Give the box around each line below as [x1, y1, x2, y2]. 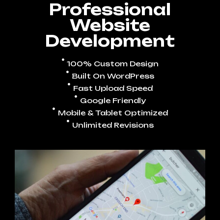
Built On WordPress [71, 71, 154, 80]
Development [45, 30, 175, 51]
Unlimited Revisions [72, 120, 154, 129]
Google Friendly [80, 96, 146, 105]
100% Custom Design [67, 59, 159, 68]
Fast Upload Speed [73, 83, 153, 92]
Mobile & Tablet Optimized [57, 108, 168, 117]
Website [70, 15, 150, 35]
